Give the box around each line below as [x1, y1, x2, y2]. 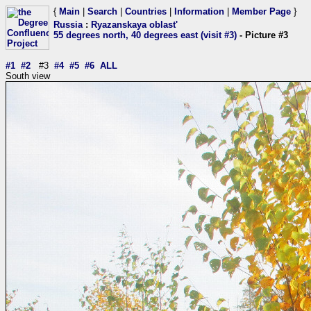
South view [6, 71, 50, 81]
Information [174, 6, 224, 17]
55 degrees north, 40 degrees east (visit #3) [53, 30, 237, 40]
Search [87, 6, 117, 17]
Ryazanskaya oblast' [91, 19, 178, 30]
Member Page [232, 6, 291, 17]
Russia [53, 19, 83, 30]
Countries [125, 6, 167, 17]
